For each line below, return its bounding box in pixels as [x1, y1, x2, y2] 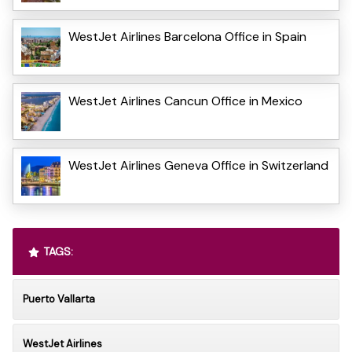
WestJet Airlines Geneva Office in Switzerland [68, 156, 328, 174]
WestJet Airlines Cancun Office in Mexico [68, 92, 302, 109]
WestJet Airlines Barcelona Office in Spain [68, 27, 306, 45]
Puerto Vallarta [23, 291, 95, 306]
